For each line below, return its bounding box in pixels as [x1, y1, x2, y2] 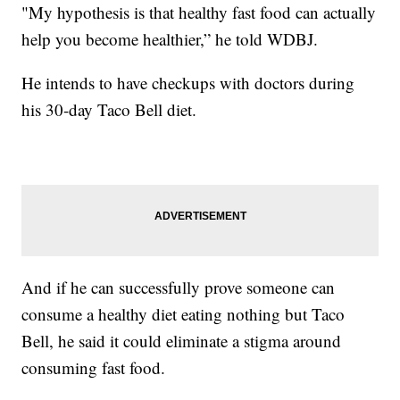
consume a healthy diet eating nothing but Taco [21, 303, 346, 326]
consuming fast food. [21, 356, 166, 379]
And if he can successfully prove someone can [21, 276, 336, 299]
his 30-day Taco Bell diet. [21, 98, 197, 121]
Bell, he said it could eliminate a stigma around [21, 329, 342, 353]
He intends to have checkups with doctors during [21, 71, 355, 95]
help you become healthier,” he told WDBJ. [21, 28, 319, 51]
